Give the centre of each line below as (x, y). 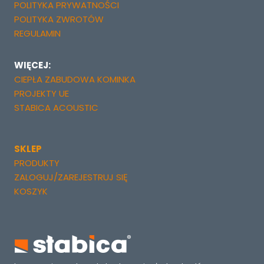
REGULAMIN (37, 33)
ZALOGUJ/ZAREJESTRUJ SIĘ (71, 177)
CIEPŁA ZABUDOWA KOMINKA (75, 79)
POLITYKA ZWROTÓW (59, 19)
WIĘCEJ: (32, 65)
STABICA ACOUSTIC (56, 107)
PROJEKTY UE (42, 93)
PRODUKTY (37, 163)
